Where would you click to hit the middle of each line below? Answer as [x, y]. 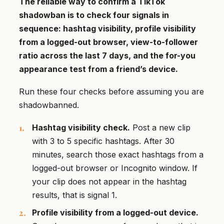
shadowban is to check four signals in [94, 15]
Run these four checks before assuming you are [111, 92]
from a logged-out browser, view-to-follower [108, 42]
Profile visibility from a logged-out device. [115, 213]
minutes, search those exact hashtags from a [118, 155]
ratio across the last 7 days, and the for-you [107, 56]
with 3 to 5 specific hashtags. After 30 [103, 141]
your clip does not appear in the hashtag [109, 182]
